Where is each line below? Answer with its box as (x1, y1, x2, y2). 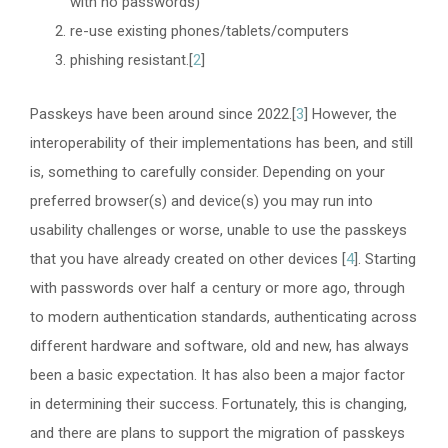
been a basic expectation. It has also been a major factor (30, 365, 405, 384)
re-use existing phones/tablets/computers (70, 21, 349, 40)
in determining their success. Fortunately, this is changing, (30, 394, 407, 413)
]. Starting (354, 249, 416, 268)
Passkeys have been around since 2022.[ (30, 104, 296, 123)
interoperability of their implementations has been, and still (30, 133, 413, 152)
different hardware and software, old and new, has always (30, 336, 409, 355)
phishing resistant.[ (70, 50, 193, 69)
